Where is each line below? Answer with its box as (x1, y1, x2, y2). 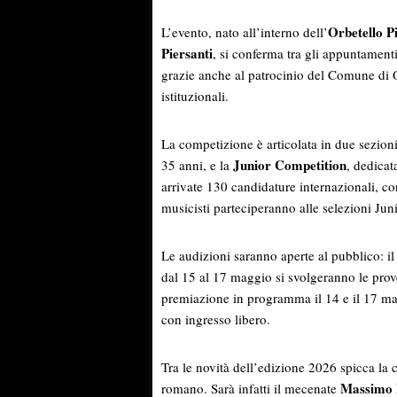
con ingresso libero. (161, 310, 270, 329)
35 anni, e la (161, 156, 233, 175)
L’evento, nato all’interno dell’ (161, 23, 328, 42)
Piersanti (161, 43, 213, 64)
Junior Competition (233, 155, 346, 175)
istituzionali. (161, 87, 229, 105)
